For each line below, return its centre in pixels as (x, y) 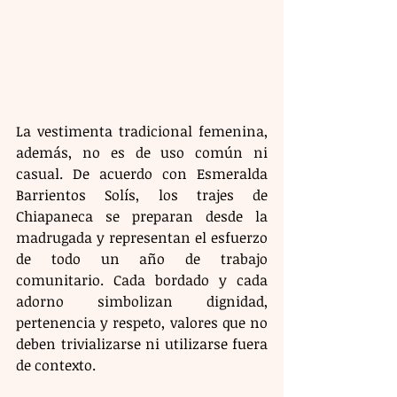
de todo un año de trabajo (142, 259)
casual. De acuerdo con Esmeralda (142, 174)
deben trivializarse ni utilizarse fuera (142, 344)
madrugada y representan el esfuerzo (142, 238)
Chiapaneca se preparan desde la (142, 217)
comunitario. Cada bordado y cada (142, 280)
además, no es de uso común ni (142, 153)
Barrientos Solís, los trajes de (142, 195)
